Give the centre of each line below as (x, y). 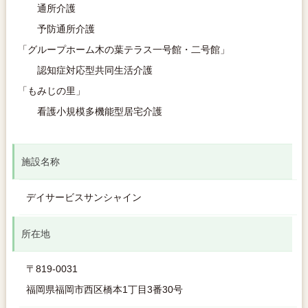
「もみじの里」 (51, 91)
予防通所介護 (56, 29)
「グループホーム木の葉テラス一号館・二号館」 (123, 49)
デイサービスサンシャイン (84, 197)
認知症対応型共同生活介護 (85, 70)
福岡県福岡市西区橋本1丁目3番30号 (104, 289)
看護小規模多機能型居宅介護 (95, 111)
